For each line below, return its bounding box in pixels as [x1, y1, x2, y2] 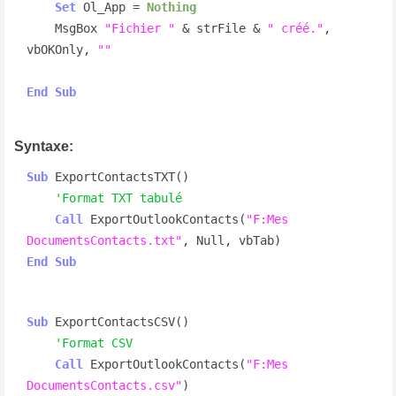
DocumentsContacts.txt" [26, 232, 182, 247]
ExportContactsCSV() [47, 314, 189, 329]
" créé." [266, 20, 324, 35]
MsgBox [54, 20, 104, 35]
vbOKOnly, [26, 42, 97, 57]
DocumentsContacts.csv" [26, 377, 182, 392]
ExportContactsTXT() [47, 169, 189, 184]
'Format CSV [54, 335, 133, 350]
